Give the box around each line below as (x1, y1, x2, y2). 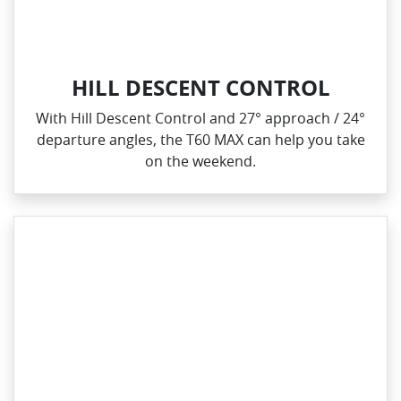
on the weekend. (145, 150, 256, 171)
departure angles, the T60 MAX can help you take (36, 129, 365, 149)
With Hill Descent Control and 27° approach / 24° (36, 107, 365, 128)
